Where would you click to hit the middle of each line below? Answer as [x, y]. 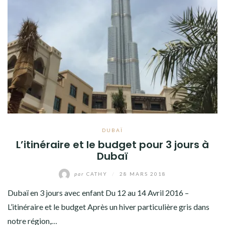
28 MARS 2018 [143, 174]
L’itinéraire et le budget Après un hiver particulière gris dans [108, 207]
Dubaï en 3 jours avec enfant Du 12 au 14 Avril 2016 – [98, 193]
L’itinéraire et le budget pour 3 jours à [113, 145]
